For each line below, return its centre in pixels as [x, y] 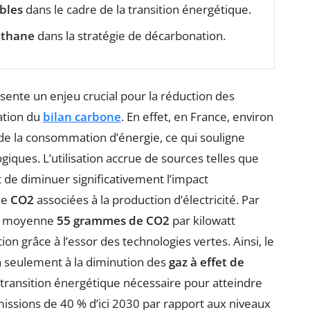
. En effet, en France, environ [197, 116]
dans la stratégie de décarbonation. [130, 35]
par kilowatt [202, 220]
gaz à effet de [207, 262]
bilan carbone [82, 116]
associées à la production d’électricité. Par [147, 199]
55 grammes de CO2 [113, 220]
